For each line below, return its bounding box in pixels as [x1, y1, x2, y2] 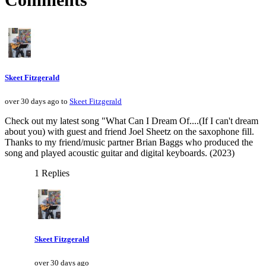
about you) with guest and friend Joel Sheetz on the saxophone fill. [5, 126, 254, 137]
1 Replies [34, 167, 69, 178]
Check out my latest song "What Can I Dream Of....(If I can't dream [5, 115, 258, 126]
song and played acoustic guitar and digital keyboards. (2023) [5, 147, 235, 158]
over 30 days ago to [5, 96, 69, 106]
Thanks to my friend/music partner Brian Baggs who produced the [5, 137, 253, 147]
